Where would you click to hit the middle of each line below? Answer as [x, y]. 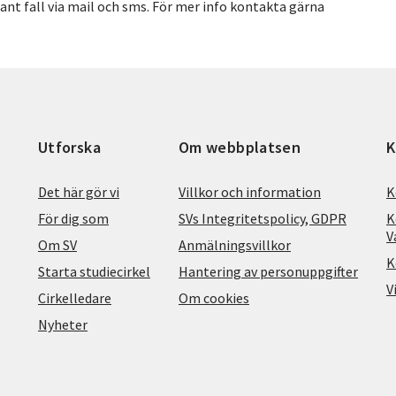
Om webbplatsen [240, 147]
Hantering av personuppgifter [268, 271]
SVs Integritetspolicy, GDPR [263, 218]
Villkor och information [250, 191]
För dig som [73, 218]
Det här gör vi [79, 191]
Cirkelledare [75, 297]
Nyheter [63, 324]
